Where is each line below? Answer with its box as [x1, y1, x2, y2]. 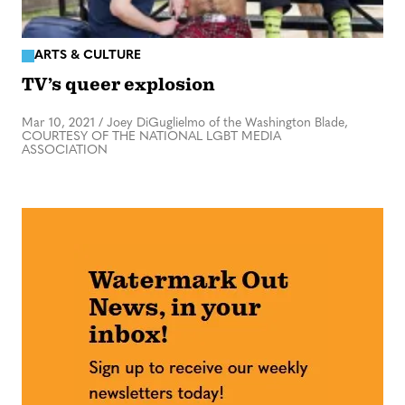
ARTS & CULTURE [34, 49, 141, 63]
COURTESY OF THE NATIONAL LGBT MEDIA [22, 129, 281, 144]
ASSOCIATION [22, 143, 108, 157]
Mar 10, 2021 [22, 116, 95, 130]
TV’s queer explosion [22, 72, 215, 96]
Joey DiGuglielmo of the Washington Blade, [107, 116, 348, 130]
